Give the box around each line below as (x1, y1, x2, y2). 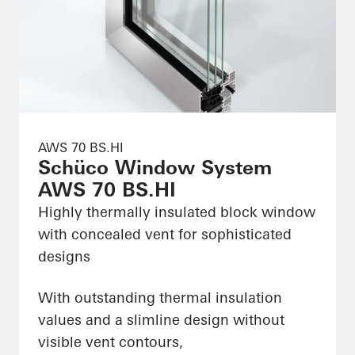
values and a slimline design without (38, 311, 284, 330)
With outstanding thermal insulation (38, 288, 282, 307)
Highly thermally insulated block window (38, 203, 315, 222)
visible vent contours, (38, 333, 183, 352)
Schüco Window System (38, 156, 272, 180)
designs (38, 247, 90, 266)
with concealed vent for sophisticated (38, 225, 292, 244)
